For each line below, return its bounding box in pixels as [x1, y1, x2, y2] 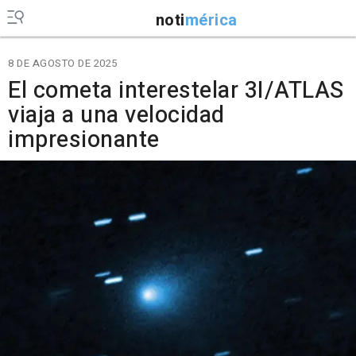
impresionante [8, 123, 160, 157]
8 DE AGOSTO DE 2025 [8, 56, 118, 71]
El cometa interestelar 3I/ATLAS [8, 74, 344, 107]
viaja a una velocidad [8, 99, 225, 132]
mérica [184, 8, 238, 32]
